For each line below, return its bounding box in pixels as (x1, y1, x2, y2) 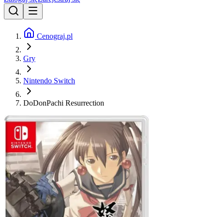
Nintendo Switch (23, 77, 75, 85)
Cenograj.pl (35, 32, 73, 41)
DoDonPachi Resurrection (23, 99, 104, 108)
